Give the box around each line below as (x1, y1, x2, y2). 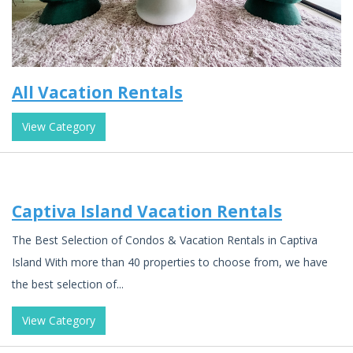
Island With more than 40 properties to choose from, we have (12, 254, 328, 269)
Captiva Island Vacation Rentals (12, 200, 282, 222)
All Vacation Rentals (12, 80, 183, 103)
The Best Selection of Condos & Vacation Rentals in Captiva (12, 232, 318, 247)
